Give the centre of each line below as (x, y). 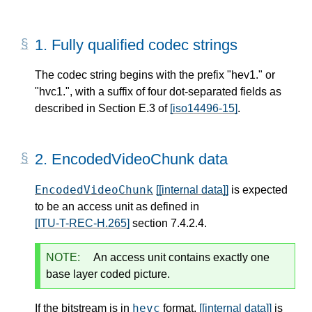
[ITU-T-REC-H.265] (82, 223)
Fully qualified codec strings (145, 45)
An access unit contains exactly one (180, 257)
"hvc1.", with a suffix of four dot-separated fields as (158, 92)
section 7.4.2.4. (168, 223)
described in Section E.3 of (102, 109)
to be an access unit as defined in (117, 206)
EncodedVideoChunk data (140, 159)
